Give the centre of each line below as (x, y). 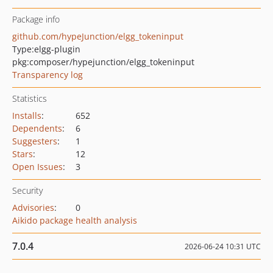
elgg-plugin (57, 49)
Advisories (33, 207)
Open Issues (37, 167)
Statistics (30, 98)
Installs (27, 115)
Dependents (37, 128)
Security (27, 190)
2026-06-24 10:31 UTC (223, 246)
